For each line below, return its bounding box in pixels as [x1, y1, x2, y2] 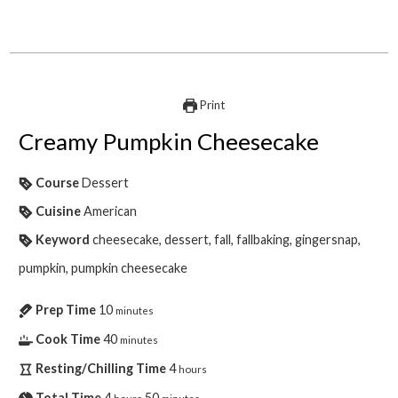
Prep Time [36, 301, 97, 317]
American [84, 203, 138, 219]
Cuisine [36, 203, 82, 219]
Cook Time [36, 330, 101, 346]
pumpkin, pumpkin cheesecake [19, 259, 188, 275]
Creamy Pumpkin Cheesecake [19, 126, 320, 155]
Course [36, 174, 80, 190]
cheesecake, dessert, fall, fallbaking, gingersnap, [92, 231, 362, 247]
